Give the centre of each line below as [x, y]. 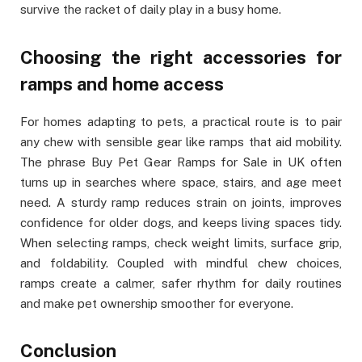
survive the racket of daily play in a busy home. [151, 10]
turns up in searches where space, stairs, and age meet [181, 182]
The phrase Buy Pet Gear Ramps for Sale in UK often [181, 162]
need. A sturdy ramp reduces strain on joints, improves [181, 202]
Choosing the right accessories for [181, 57]
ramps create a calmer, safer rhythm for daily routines [181, 283]
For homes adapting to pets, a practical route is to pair [181, 121]
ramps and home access [122, 84]
